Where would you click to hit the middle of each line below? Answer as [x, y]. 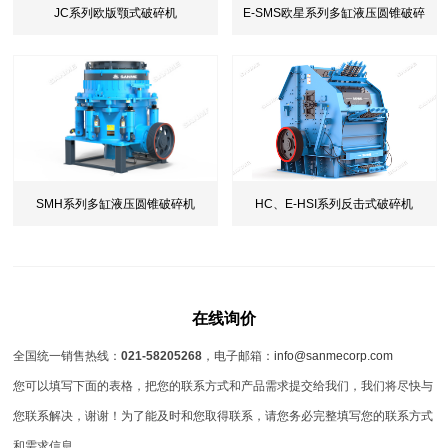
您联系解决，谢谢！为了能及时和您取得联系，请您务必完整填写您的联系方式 [223, 415]
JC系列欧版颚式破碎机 [115, 13]
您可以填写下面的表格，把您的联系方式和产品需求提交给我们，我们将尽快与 [223, 385]
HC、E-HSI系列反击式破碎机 [334, 204]
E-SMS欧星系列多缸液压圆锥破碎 [334, 13]
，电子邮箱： [238, 355]
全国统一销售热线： [67, 355]
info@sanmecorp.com [334, 355]
